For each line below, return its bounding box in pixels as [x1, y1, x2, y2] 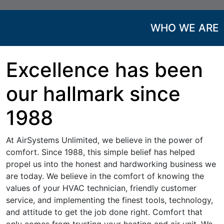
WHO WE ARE [150, 21, 219, 34]
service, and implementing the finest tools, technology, [6, 195, 213, 205]
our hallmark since [6, 81, 180, 106]
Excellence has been [6, 57, 203, 82]
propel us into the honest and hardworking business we [6, 159, 216, 169]
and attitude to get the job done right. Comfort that [6, 207, 202, 217]
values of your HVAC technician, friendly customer [6, 183, 196, 193]
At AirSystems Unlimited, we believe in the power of [6, 135, 203, 145]
